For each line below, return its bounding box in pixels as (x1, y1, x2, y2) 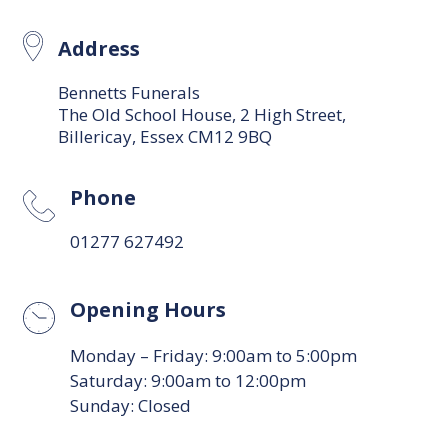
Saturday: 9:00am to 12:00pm (69, 368, 306, 392)
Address (57, 34, 140, 62)
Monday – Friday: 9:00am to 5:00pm (69, 343, 357, 367)
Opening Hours (69, 295, 226, 323)
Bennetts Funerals (57, 80, 200, 104)
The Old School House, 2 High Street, (57, 102, 346, 126)
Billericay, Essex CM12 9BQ (57, 124, 272, 148)
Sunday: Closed (69, 393, 191, 417)
